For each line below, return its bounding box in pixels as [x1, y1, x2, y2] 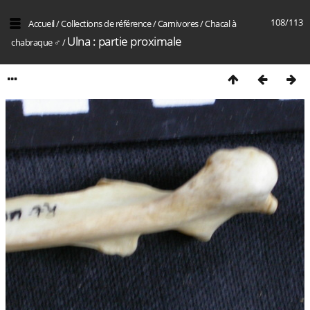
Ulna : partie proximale [67, 33, 182, 49]
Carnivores [157, 17, 199, 30]
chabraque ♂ [11, 36, 61, 48]
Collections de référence [61, 17, 151, 30]
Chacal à [205, 17, 236, 30]
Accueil [28, 17, 55, 30]
